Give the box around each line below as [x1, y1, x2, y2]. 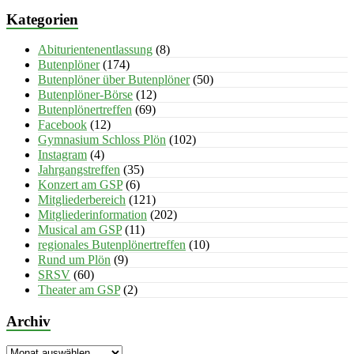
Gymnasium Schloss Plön [38, 133, 166, 147]
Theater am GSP [38, 283, 120, 297]
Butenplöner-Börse [38, 88, 133, 102]
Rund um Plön [38, 253, 111, 267]
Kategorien [6, 10, 78, 28]
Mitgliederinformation [38, 208, 147, 222]
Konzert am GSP [38, 178, 122, 192]
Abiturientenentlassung [38, 43, 153, 57]
